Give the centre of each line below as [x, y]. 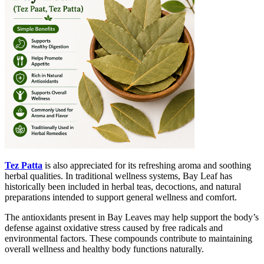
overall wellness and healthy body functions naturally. [104, 249]
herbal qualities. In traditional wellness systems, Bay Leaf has [118, 176]
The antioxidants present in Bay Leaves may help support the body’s [132, 217]
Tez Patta [24, 166]
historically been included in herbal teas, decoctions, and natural [123, 187]
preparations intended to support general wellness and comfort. [121, 197]
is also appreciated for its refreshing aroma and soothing [147, 166]
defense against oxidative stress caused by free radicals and [114, 228]
